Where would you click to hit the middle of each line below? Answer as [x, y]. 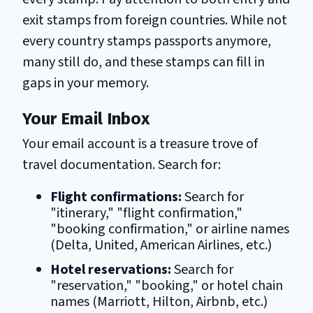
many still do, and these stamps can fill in [144, 62]
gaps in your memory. [86, 83]
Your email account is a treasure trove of [140, 144]
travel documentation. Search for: [122, 165]
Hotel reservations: [111, 269]
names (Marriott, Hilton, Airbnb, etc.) [159, 301]
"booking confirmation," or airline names [170, 229]
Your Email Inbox [86, 118]
